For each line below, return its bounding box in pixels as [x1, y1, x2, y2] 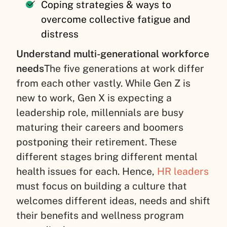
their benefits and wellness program [16, 209, 184, 221]
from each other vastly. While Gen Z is [16, 77, 191, 89]
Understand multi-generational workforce [16, 48, 209, 59]
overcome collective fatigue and [41, 13, 191, 25]
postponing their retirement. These [16, 136, 177, 147]
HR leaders [157, 165, 209, 177]
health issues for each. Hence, [16, 165, 157, 177]
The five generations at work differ [44, 62, 204, 74]
